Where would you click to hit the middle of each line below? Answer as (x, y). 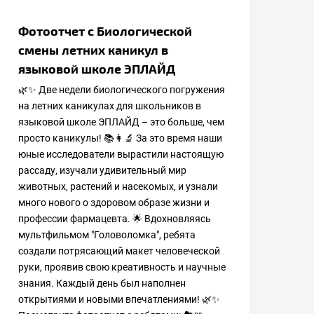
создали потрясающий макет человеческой (119, 251)
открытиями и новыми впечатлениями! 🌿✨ (119, 299)
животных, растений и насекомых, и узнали (118, 186)
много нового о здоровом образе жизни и (114, 203)
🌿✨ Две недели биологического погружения (122, 90)
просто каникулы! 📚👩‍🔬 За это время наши (120, 138)
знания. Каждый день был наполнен (102, 283)
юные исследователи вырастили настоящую (121, 154)
